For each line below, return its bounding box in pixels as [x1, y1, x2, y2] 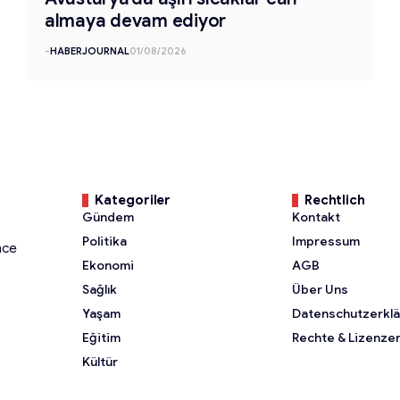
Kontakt [291, 208, 340, 225]
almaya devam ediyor [44, 9, 227, 32]
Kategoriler [95, 191, 171, 208]
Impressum [291, 232, 360, 249]
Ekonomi [82, 256, 135, 273]
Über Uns [291, 280, 348, 297]
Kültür [82, 353, 119, 370]
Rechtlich [304, 191, 365, 208]
